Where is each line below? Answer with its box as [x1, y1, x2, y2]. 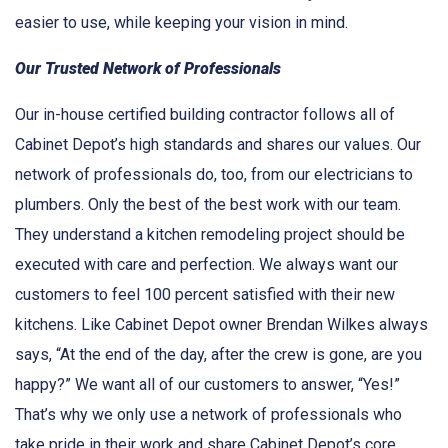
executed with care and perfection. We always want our [15, 254, 398, 274]
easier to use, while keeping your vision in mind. [15, 12, 348, 32]
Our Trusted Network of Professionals [15, 58, 281, 78]
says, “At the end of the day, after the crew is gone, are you [15, 344, 422, 364]
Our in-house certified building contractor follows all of [15, 104, 395, 124]
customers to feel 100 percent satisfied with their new [15, 284, 395, 304]
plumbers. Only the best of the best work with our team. [15, 194, 401, 214]
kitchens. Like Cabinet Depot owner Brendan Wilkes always [15, 314, 428, 334]
